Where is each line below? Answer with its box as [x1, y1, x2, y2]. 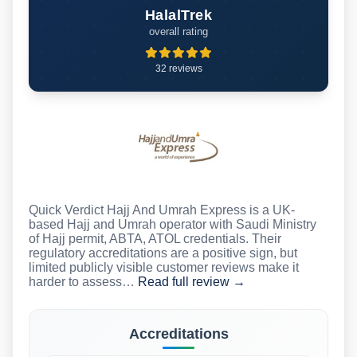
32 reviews [155, 62, 202, 74]
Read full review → [138, 274, 245, 288]
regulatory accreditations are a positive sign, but [29, 245, 297, 260]
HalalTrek [144, 6, 213, 23]
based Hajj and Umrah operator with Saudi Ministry [29, 217, 316, 231]
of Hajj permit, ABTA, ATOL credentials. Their [29, 231, 281, 245]
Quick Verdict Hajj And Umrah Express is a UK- [29, 202, 295, 217]
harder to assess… [29, 274, 138, 288]
